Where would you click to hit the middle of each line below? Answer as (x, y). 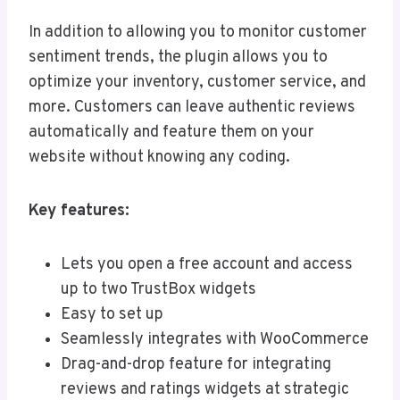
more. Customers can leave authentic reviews (192, 108)
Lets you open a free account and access (207, 265)
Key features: (79, 212)
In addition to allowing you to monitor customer (198, 33)
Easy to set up (112, 315)
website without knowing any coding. (159, 158)
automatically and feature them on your (171, 133)
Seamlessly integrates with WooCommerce (215, 340)
